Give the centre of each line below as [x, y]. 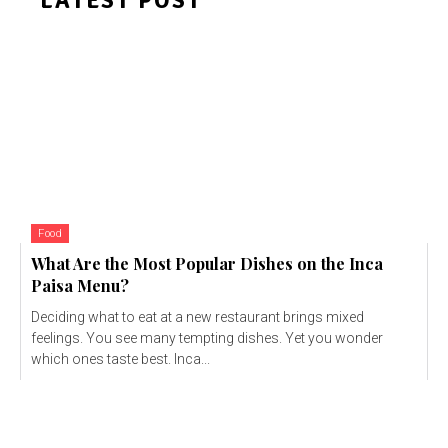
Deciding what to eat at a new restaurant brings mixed [197, 316]
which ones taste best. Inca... [120, 358]
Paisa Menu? [80, 285]
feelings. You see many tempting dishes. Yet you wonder [207, 337]
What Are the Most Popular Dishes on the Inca [207, 263]
